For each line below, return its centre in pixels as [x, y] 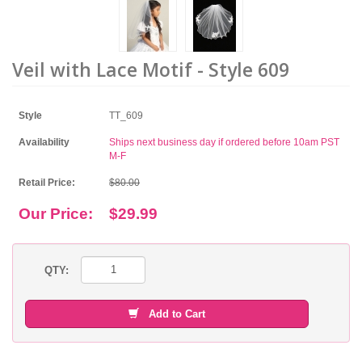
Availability [44, 142]
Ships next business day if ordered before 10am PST [224, 142]
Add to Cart [173, 314]
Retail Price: [47, 182]
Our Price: [56, 213]
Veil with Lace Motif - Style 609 [151, 69]
